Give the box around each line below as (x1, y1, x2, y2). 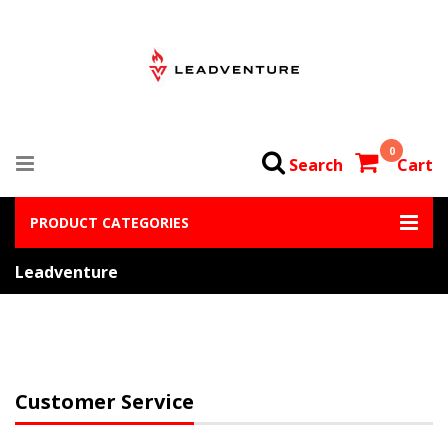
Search (289, 154, 343, 176)
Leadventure (15, 261, 118, 283)
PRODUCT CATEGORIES (30, 213, 189, 232)
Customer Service (15, 388, 194, 415)
